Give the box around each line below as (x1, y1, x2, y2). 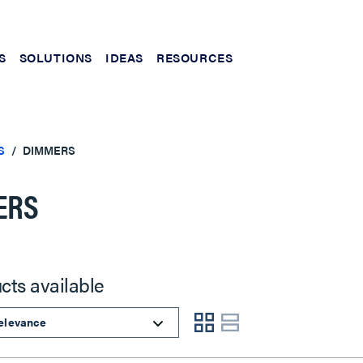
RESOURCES (156, 48, 233, 66)
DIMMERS (22, 142, 75, 158)
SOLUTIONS (19, 48, 93, 66)
